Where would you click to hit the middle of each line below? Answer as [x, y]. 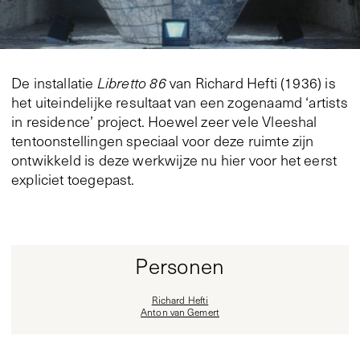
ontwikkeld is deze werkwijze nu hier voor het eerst [174, 160]
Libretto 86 [131, 83]
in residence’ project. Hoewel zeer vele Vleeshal [164, 122]
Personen [180, 266]
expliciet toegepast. [73, 180]
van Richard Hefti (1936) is [251, 83]
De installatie [54, 83]
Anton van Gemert [180, 312]
